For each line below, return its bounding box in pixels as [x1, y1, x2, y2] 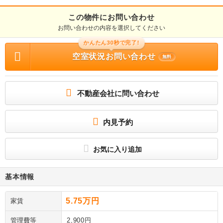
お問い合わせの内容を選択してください [58, 24, 165, 32]
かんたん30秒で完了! [83, 39, 140, 46]
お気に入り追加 [91, 145, 142, 154]
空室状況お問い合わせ [72, 52, 156, 61]
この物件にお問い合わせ [68, 13, 155, 22]
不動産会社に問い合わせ [77, 89, 159, 98]
